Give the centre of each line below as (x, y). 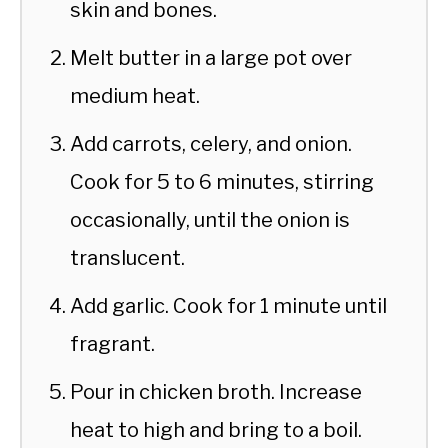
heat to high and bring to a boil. (216, 429)
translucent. (127, 257)
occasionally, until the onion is (210, 219)
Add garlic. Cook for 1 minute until (228, 305)
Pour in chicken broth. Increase (216, 391)
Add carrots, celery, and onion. (211, 143)
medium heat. (135, 95)
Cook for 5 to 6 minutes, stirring (222, 181)
